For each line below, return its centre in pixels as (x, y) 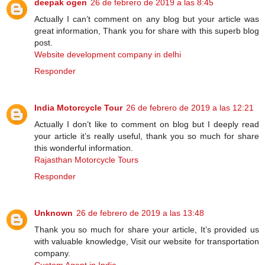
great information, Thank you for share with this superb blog (147, 30)
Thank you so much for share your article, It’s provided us (147, 229)
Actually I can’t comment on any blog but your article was (147, 19)
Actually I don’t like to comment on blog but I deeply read (147, 124)
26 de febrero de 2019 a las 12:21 (190, 107)
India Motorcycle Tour (78, 107)
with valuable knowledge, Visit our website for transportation (147, 241)
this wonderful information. (84, 148)
